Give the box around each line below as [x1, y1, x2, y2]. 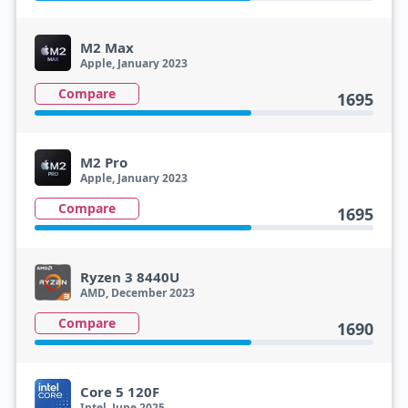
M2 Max [79, 38, 134, 56]
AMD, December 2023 [79, 285, 195, 301]
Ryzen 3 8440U [79, 268, 179, 286]
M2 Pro [79, 153, 127, 171]
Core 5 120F [79, 382, 159, 401]
